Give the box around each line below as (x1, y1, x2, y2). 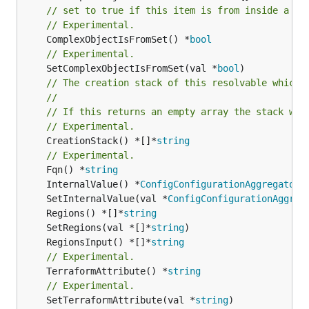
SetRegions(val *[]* (46, 221, 151, 233)
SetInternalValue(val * (46, 192, 168, 204)
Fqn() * (46, 163, 85, 175)
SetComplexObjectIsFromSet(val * (46, 62, 217, 74)
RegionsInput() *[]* (46, 236, 151, 248)
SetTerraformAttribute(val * (46, 294, 195, 306)
